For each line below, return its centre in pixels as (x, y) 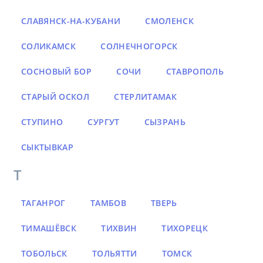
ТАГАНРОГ (43, 203)
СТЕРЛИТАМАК (146, 97)
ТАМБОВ (108, 203)
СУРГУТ (104, 122)
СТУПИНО (42, 122)
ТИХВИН (119, 228)
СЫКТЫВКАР (48, 147)
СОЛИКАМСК (49, 46)
